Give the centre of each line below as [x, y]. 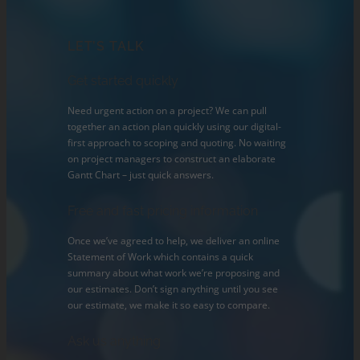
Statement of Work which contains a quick [161, 257]
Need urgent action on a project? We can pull [168, 110]
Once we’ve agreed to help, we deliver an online [174, 241]
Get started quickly [123, 80]
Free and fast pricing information [163, 211]
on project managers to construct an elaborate [172, 158]
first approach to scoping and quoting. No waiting [177, 142]
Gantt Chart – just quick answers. [141, 174]
